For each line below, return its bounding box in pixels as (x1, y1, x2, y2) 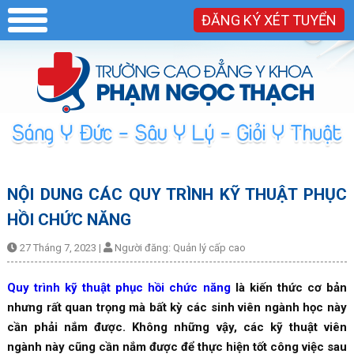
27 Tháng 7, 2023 (17, 241, 99, 254)
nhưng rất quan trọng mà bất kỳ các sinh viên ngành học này (6, 299, 348, 314)
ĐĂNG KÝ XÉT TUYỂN (201, 12, 337, 28)
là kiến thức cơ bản (230, 280, 348, 295)
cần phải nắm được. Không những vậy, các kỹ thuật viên (6, 319, 348, 334)
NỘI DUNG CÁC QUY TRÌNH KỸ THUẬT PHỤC (6, 184, 348, 204)
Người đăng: (111, 241, 173, 254)
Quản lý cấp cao (172, 241, 246, 254)
